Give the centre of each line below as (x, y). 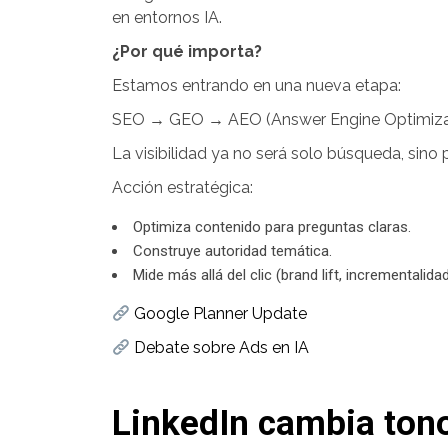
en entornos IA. (167, 17)
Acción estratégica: (182, 187)
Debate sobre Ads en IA (220, 347)
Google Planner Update (219, 313)
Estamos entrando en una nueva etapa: (256, 85)
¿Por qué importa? (187, 51)
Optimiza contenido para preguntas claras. (272, 227)
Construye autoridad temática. (232, 251)
